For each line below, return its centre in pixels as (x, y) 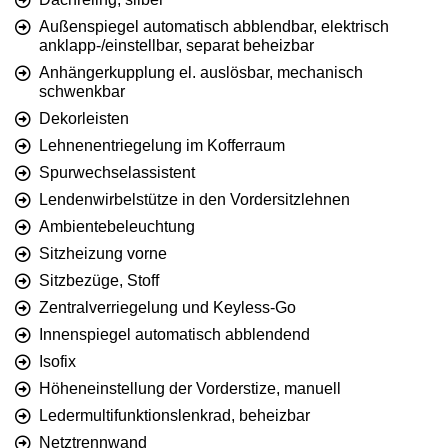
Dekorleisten (84, 119)
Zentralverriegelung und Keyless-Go (167, 308)
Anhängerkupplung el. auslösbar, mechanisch (201, 73)
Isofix (57, 362)
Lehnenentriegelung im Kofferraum (162, 146)
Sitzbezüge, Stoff (99, 281)
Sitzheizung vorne (103, 254)
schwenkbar (82, 92)
